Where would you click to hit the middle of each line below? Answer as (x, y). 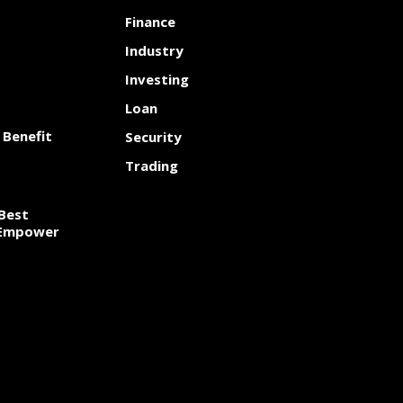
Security (153, 137)
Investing (157, 79)
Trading (152, 166)
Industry (154, 50)
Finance (150, 22)
